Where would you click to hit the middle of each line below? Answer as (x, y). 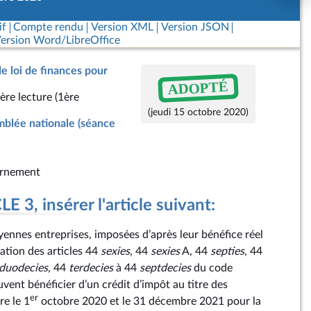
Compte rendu (49, 27)
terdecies (91, 268)
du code (212, 268)
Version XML (122, 27)
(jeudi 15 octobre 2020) (198, 112)
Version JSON (195, 27)
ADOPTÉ (198, 88)
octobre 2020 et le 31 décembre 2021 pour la (150, 301)
